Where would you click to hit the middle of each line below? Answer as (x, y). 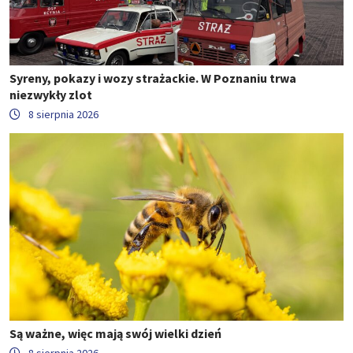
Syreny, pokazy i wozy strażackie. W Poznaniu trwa (153, 78)
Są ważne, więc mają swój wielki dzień (115, 334)
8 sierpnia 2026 (63, 114)
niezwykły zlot (51, 94)
